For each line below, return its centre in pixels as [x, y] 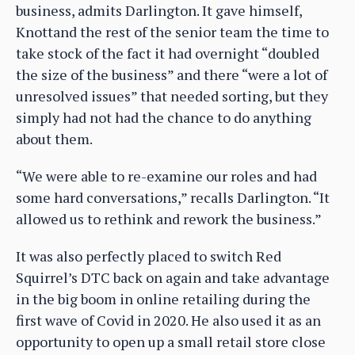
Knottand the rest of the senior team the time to [172, 31]
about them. [54, 138]
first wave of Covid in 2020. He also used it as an [168, 320]
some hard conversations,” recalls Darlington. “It [173, 197]
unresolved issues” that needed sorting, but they [172, 95]
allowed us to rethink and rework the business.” [169, 218]
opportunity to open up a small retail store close [171, 341]
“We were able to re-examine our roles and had [166, 176]
